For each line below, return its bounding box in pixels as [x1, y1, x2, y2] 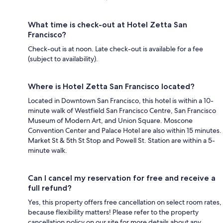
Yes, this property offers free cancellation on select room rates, [28, 197, 222, 207]
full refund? [28, 183, 72, 193]
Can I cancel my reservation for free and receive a [28, 173, 216, 183]
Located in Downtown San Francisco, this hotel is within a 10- [28, 96, 214, 105]
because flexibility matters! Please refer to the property [28, 207, 199, 217]
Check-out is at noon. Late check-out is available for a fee [28, 44, 203, 53]
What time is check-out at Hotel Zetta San [28, 19, 187, 29]
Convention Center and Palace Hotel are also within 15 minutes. [28, 125, 222, 135]
